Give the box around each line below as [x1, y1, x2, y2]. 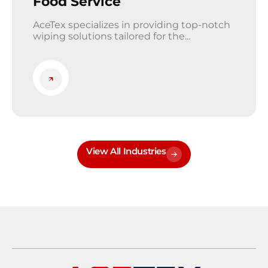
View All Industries [86, 145, 166, 157]
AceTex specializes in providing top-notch [33, 19, 230, 31]
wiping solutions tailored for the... [33, 31, 190, 42]
